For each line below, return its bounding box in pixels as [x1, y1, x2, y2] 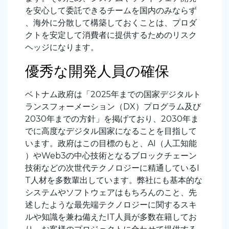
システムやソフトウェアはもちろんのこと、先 [25, 187, 197, 197]
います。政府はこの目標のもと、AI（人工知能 [25, 138, 197, 148]
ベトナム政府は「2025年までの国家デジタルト [25, 89, 201, 99]
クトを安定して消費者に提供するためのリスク [25, 30, 197, 40]
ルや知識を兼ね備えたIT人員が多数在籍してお [25, 212, 197, 222]
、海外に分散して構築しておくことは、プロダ [25, 17, 197, 28]
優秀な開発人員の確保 [25, 62, 169, 80]
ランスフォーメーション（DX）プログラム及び [25, 101, 201, 111]
